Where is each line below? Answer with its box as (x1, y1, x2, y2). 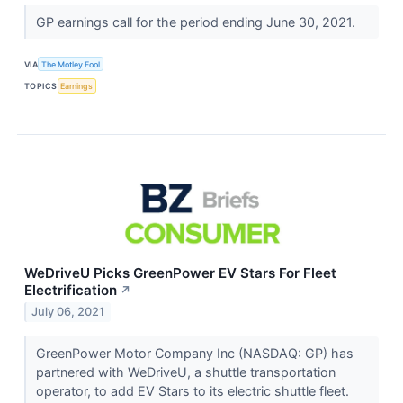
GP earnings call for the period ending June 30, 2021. (35, 14, 359, 31)
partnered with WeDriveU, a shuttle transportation (35, 363, 336, 380)
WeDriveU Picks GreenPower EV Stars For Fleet (24, 264, 336, 282)
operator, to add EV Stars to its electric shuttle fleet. (35, 382, 349, 399)
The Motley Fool (41, 58, 101, 69)
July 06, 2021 (31, 305, 105, 319)
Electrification (24, 281, 117, 299)
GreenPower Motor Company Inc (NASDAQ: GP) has (35, 345, 354, 361)
